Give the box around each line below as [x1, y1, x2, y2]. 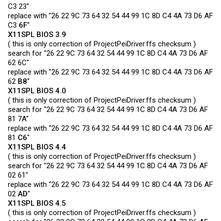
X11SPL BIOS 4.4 [8, 143, 66, 151]
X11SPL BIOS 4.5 [8, 199, 66, 208]
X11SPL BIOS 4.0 [8, 86, 66, 95]
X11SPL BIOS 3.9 [8, 30, 66, 39]
